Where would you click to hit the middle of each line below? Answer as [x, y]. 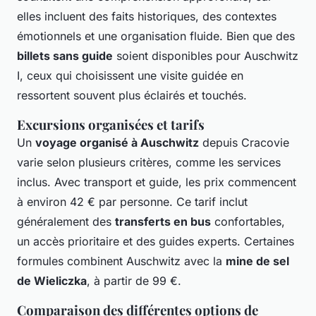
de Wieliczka [52, 280]
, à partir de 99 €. [134, 280]
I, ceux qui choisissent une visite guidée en [130, 75]
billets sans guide [65, 55]
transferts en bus [163, 221]
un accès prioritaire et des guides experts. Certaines [156, 241]
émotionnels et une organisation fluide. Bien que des [156, 36]
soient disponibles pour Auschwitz [206, 55]
